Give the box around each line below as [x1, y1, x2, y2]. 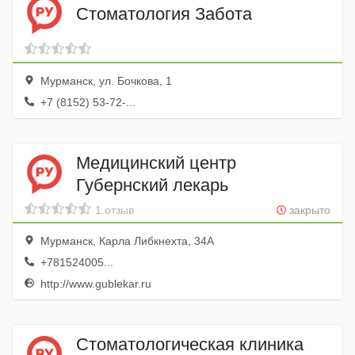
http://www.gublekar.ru [37, 277, 151, 290]
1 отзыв [95, 204, 134, 216]
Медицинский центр [76, 152, 236, 173]
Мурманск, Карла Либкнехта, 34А [37, 235, 214, 247]
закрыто [286, 204, 330, 216]
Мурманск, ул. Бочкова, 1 [37, 74, 172, 87]
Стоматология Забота [76, 3, 252, 24]
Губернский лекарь [76, 174, 228, 195]
